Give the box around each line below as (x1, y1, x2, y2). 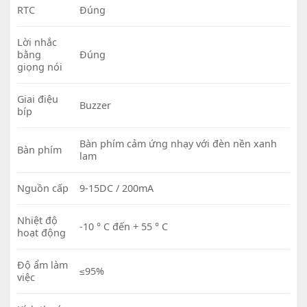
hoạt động (16, 226, 66, 240)
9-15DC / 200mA (79, 182, 153, 195)
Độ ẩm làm (16, 258, 68, 272)
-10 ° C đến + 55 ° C (79, 220, 168, 234)
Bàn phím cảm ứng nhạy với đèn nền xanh (79, 137, 277, 151)
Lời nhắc (16, 36, 57, 49)
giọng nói (16, 60, 62, 74)
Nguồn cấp (16, 182, 69, 195)
